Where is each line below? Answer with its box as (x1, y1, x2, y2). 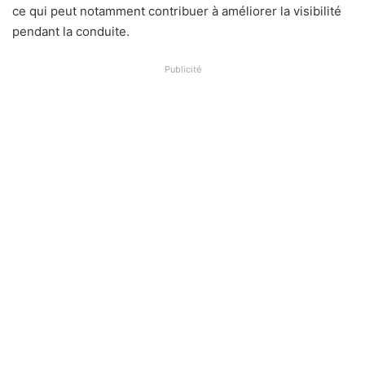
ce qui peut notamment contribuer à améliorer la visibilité (12, 2, 341, 19)
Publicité (164, 63, 201, 75)
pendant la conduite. (12, 23, 130, 39)
